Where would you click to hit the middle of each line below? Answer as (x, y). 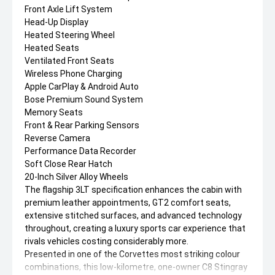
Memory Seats (54, 112)
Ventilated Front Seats (69, 61)
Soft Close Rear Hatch (68, 164)
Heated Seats (52, 48)
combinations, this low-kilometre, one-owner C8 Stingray (136, 267)
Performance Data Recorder (80, 151)
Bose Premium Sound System (84, 99)
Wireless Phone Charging (73, 74)
